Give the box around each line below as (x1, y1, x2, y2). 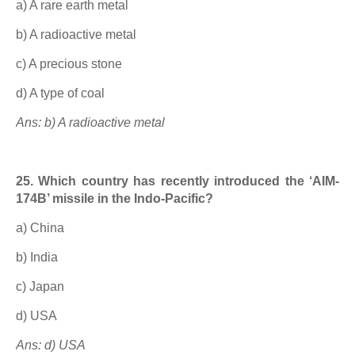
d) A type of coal (16, 86, 105, 100)
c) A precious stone (16, 57, 122, 71)
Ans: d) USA (16, 338, 86, 352)
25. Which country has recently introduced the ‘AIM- (16, 174, 339, 188)
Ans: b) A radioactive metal (16, 116, 165, 129)
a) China (16, 221, 64, 235)
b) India (16, 250, 58, 264)
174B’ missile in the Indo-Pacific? (16, 192, 213, 205)
